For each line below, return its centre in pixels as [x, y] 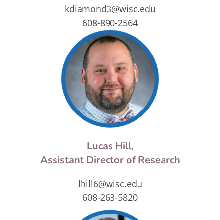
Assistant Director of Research [110, 160]
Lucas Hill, [110, 146]
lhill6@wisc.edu [110, 183]
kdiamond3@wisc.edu [110, 9]
